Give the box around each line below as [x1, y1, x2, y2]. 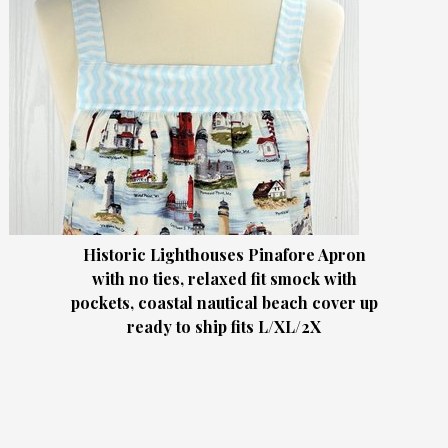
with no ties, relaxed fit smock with [91, 267, 357, 289]
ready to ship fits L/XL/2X [127, 315, 321, 337]
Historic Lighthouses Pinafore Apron [82, 243, 366, 265]
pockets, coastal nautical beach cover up [70, 291, 378, 313]
